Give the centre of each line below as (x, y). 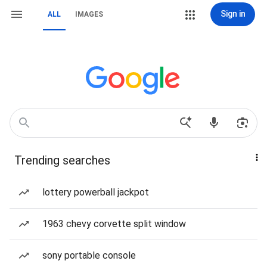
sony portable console (89, 255)
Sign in (233, 14)
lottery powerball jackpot (96, 192)
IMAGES (89, 14)
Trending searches (62, 160)
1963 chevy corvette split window (114, 224)
